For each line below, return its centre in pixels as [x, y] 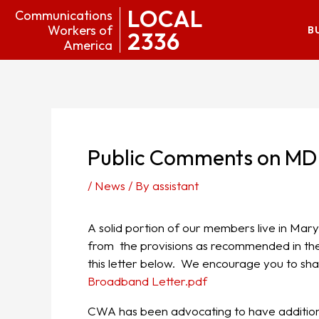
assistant [176, 185]
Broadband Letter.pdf [147, 281]
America [88, 45]
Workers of [80, 30]
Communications [64, 15]
